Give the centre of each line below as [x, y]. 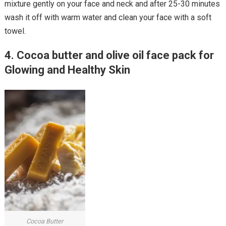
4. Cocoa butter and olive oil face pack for [109, 55]
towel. [15, 31]
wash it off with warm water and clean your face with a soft [108, 17]
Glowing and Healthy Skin [67, 70]
